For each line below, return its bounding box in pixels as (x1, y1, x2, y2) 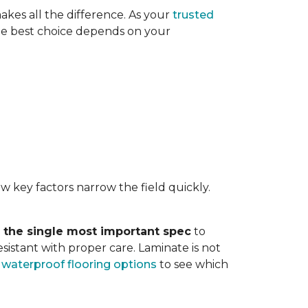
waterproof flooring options (1, 258, 157, 271)
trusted (173, 8, 214, 21)
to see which (157, 258, 228, 271)
